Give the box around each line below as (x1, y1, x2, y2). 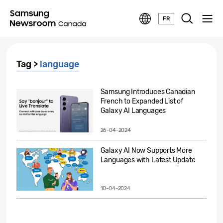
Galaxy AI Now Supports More (100, 146, 192, 155)
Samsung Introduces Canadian (100, 88, 195, 96)
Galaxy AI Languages (100, 107, 166, 115)
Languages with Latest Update (100, 155, 196, 164)
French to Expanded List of (100, 97, 183, 106)
